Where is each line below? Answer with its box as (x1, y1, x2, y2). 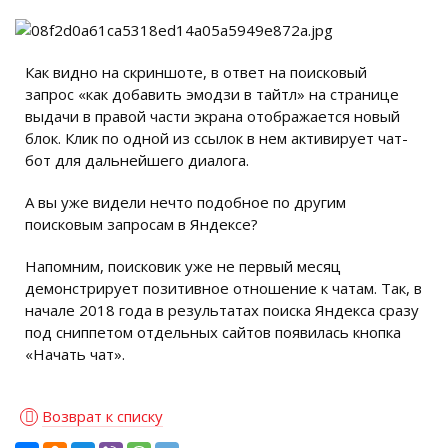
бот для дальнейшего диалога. (25, 150, 249, 170)
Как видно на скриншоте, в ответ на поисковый (25, 62, 367, 82)
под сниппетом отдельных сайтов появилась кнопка (25, 322, 401, 342)
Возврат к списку (42, 406, 163, 426)
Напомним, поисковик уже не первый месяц (25, 256, 341, 276)
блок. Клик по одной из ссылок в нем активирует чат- (25, 128, 408, 148)
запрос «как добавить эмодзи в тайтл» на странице (25, 84, 399, 104)
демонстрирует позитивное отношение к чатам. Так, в (25, 278, 422, 298)
